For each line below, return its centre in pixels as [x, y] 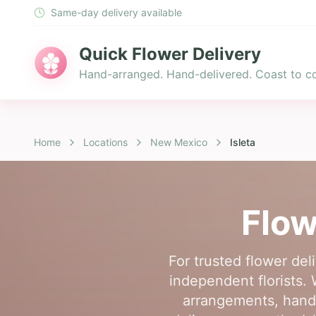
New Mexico [179, 142]
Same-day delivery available [116, 12]
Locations [105, 142]
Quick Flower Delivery [170, 54]
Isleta [243, 142]
